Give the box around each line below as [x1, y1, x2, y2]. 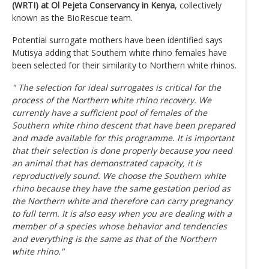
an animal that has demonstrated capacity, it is [12, 157, 202, 169]
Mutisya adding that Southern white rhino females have [12, 46, 227, 58]
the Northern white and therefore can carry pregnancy [12, 195, 232, 207]
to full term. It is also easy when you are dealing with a [12, 207, 232, 219]
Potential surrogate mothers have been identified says [12, 34, 223, 46]
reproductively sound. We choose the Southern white [12, 169, 226, 181]
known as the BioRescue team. [12, 11, 133, 23]
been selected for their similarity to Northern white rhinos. [12, 59, 237, 71]
